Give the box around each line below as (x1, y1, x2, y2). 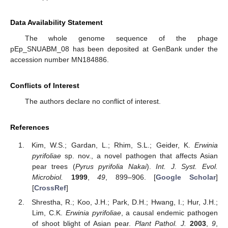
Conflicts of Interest (10, 81, 79, 90)
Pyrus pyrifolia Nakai (75, 162, 147, 170)
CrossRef (34, 183, 66, 192)
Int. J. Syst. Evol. (156, 162, 218, 170)
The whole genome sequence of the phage (24, 34, 218, 42)
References (10, 123, 49, 131)
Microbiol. (32, 173, 63, 181)
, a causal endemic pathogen (121, 208, 218, 217)
